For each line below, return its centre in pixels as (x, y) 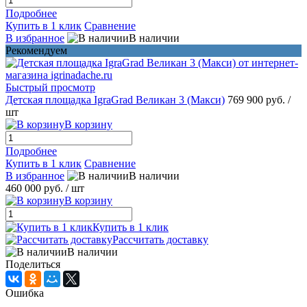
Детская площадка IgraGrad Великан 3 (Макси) (115, 99)
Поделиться (33, 264)
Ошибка (25, 293)
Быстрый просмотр (50, 87)
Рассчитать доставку (160, 239)
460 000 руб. (34, 188)
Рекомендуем (36, 50)
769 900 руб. (258, 99)
